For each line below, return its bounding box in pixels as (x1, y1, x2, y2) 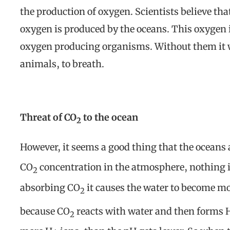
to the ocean (83, 111, 138, 124)
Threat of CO (20, 111, 76, 124)
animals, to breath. (20, 58, 104, 70)
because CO (20, 205, 70, 217)
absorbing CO (20, 181, 80, 194)
